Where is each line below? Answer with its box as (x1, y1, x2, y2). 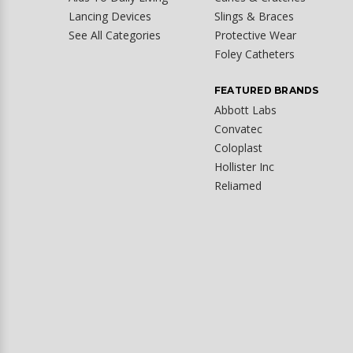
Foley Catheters (214, 46, 295, 61)
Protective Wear (214, 27, 296, 43)
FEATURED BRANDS (214, 84, 319, 96)
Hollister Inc (214, 158, 274, 174)
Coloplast (214, 139, 262, 155)
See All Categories (69, 27, 161, 43)
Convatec (214, 121, 262, 136)
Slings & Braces (214, 8, 294, 24)
